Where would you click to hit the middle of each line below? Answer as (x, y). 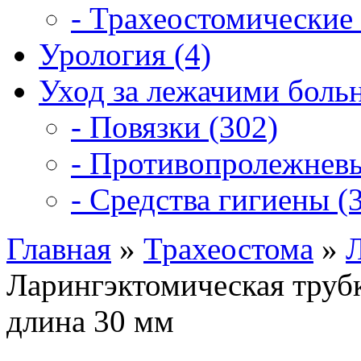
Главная (59, 249)
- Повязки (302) (174, 127)
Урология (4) (125, 54)
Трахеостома (228, 249)
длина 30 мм (90, 321)
